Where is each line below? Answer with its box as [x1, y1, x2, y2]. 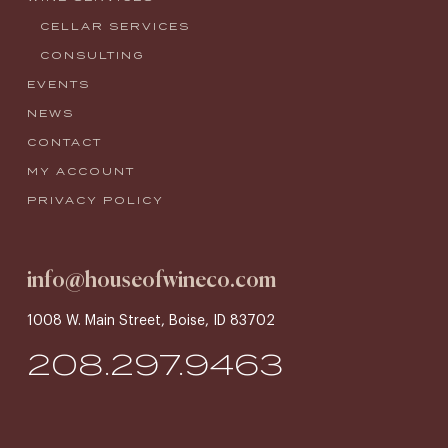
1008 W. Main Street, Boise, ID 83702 [26, 313, 275, 328]
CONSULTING [39, 48, 145, 61]
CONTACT [26, 135, 102, 148]
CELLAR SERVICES [39, 19, 190, 32]
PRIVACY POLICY [26, 193, 164, 206]
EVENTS [26, 77, 90, 90]
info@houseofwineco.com [26, 269, 276, 292]
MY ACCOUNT [26, 164, 135, 177]
